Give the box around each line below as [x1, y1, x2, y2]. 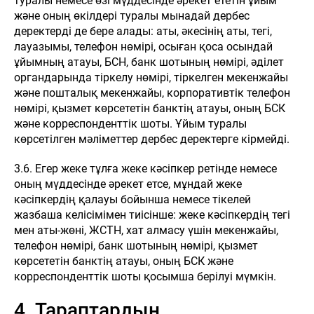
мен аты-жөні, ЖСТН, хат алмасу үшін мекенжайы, [14, 224, 278, 237]
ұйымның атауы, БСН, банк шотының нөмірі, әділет [14, 55, 284, 69]
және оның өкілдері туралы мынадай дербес [14, 9, 250, 22]
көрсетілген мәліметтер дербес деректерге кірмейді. [14, 132, 289, 146]
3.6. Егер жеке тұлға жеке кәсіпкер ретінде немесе [14, 162, 277, 175]
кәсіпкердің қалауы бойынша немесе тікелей [14, 193, 251, 206]
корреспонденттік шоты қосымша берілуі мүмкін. [14, 270, 276, 283]
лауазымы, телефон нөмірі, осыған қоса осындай [14, 40, 273, 53]
